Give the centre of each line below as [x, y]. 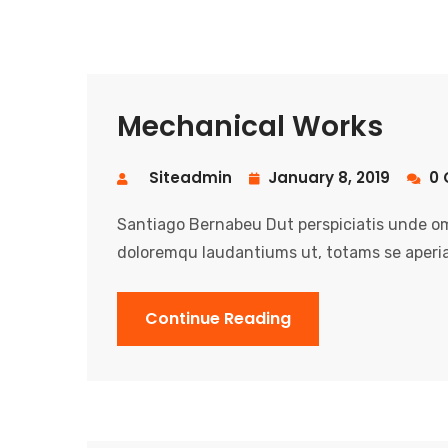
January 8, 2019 [327, 178]
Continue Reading [218, 319]
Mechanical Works [250, 127]
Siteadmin [190, 178]
